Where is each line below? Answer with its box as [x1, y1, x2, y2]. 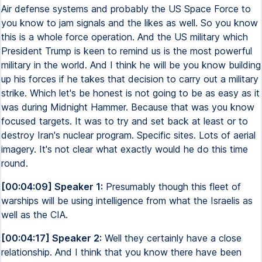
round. [1, 157, 28, 169]
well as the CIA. [1, 209, 68, 220]
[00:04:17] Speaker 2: [1, 232, 102, 244]
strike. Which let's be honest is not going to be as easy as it [1, 87, 260, 99]
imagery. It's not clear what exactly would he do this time [1, 143, 248, 155]
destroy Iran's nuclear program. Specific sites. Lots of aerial [1, 129, 256, 141]
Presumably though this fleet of [103, 181, 241, 192]
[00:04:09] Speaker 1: [1, 181, 103, 192]
